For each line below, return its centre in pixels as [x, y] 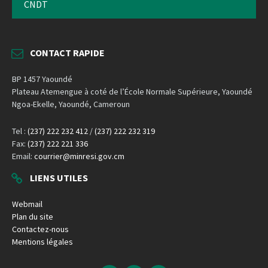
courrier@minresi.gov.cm [79, 156]
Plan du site [33, 217]
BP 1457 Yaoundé [42, 79]
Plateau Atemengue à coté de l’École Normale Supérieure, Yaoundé [132, 92]
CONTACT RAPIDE [67, 53]
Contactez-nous [40, 229]
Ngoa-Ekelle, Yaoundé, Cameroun [71, 104]
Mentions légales [42, 242]
